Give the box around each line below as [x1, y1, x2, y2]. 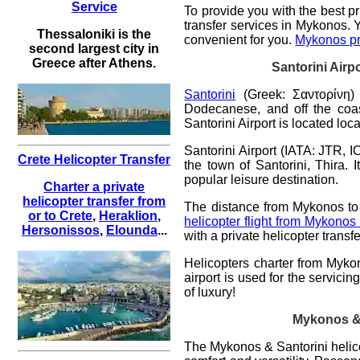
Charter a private [43, 179, 145, 194]
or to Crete [27, 208, 92, 223]
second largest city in [29, 41, 160, 55]
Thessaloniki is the [37, 27, 152, 41]
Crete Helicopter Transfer [18, 152, 171, 166]
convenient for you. [184, 32, 296, 47]
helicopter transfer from [22, 194, 166, 208]
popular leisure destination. [184, 172, 339, 186]
